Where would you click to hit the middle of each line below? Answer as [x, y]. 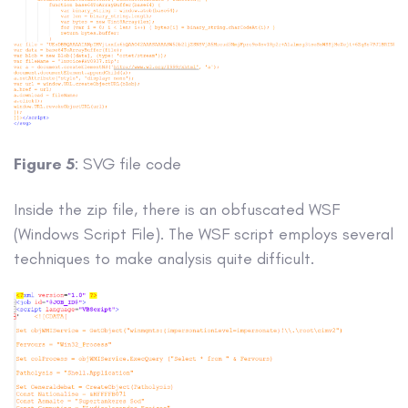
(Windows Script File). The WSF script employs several [204, 234]
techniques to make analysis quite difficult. [164, 258]
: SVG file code [128, 163]
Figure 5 [44, 163]
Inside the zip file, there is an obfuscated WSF [177, 209]
